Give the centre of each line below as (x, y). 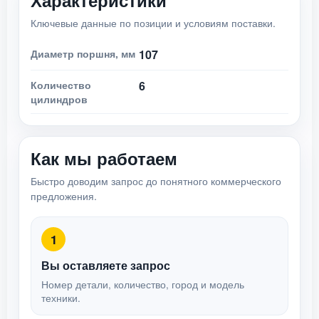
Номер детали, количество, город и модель (143, 284)
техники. (61, 298)
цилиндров (59, 99)
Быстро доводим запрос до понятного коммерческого (156, 181)
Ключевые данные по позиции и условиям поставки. (153, 23)
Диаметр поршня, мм (83, 53)
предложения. (64, 196)
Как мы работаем (104, 158)
